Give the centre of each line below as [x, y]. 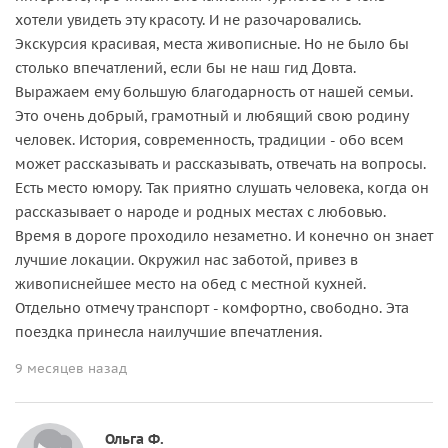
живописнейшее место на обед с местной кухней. [190, 283]
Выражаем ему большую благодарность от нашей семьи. [214, 91]
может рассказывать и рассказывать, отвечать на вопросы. [220, 163]
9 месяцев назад [71, 368]
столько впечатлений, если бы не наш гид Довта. [185, 67]
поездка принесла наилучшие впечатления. [168, 331]
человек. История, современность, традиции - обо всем [209, 139]
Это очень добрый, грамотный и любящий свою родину [211, 115]
